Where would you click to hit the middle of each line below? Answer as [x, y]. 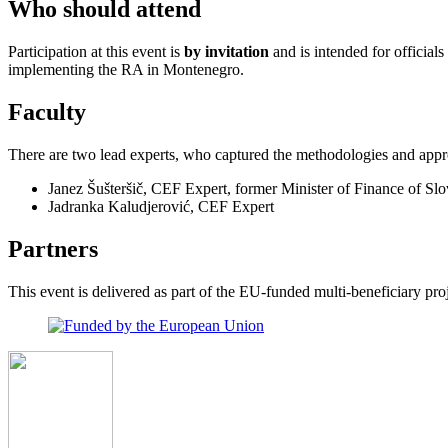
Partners [53, 248]
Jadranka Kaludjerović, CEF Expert [161, 206]
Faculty [47, 111]
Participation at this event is [96, 51]
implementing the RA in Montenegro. [126, 69]
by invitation [226, 51]
